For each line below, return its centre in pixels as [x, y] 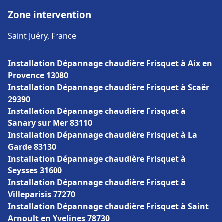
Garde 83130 [32, 147]
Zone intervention [50, 15]
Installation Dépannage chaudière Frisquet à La [103, 135]
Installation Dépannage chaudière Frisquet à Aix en [110, 63]
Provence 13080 [38, 75]
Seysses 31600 [35, 170]
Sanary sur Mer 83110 [50, 123]
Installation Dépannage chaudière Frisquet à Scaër [109, 87]
